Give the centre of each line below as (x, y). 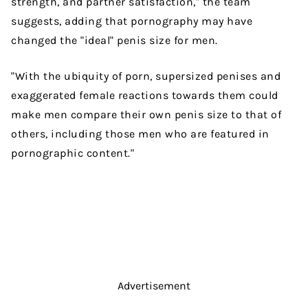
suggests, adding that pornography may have (132, 21)
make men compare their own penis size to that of (146, 115)
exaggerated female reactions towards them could (145, 96)
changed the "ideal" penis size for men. (116, 41)
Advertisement (154, 286)
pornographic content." (73, 153)
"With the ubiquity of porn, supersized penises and (146, 76)
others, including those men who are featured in (140, 134)
